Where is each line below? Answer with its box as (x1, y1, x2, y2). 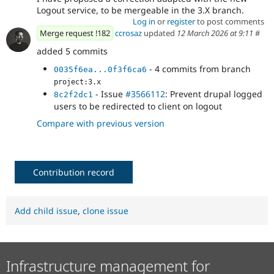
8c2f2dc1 (54, 89, 93, 99)
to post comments (194, 16, 264, 28)
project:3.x (54, 77, 101, 86)
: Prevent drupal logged (165, 87, 262, 100)
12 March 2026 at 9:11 (177, 28, 253, 39)
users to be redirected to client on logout (54, 100, 222, 112)
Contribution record (33, 166, 114, 178)
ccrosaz (115, 28, 142, 39)
